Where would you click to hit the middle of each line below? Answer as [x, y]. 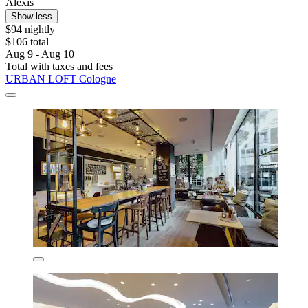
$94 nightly [30, 29]
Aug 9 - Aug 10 [40, 54]
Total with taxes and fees [59, 66]
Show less [32, 16]
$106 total [27, 41]
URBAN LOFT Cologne [61, 78]
